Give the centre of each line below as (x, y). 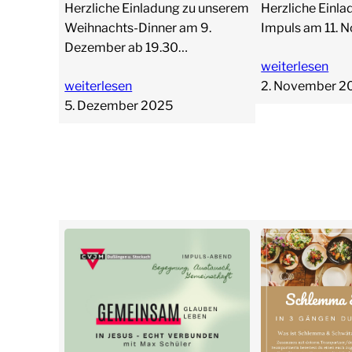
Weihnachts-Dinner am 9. (138, 27)
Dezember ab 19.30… (126, 47)
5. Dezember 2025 (119, 105)
